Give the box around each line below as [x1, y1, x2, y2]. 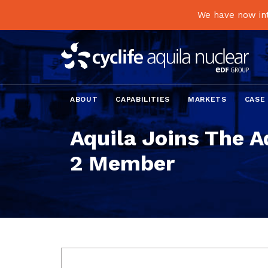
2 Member [70, 151, 175, 176]
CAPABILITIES [115, 95, 170, 103]
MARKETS [188, 95, 227, 103]
